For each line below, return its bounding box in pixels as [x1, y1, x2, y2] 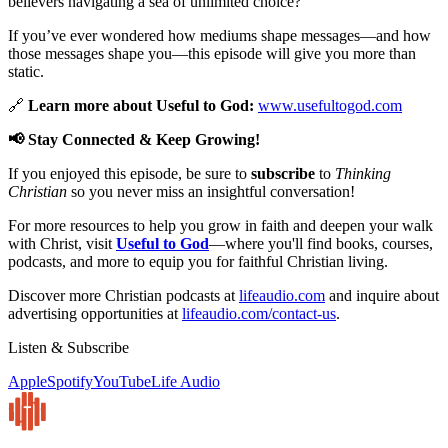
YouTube [93, 372, 151, 390]
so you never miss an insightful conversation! [67, 182, 355, 200]
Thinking [335, 164, 391, 182]
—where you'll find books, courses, [209, 234, 433, 252]
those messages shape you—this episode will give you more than [8, 44, 416, 62]
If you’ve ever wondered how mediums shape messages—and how [8, 26, 431, 44]
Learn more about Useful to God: [28, 96, 254, 114]
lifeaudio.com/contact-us [182, 304, 336, 322]
